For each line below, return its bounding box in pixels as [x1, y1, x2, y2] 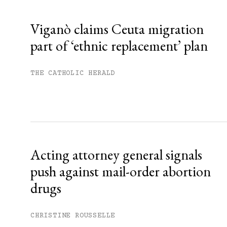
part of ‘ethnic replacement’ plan [30, 36, 208, 55]
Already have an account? [111, 4, 194, 13]
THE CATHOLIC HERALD [30, 69, 116, 78]
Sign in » [194, 4, 220, 13]
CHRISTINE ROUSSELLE [30, 212, 116, 220]
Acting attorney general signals [30, 145, 202, 164]
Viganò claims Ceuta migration [30, 20, 204, 39]
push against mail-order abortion [30, 162, 211, 181]
